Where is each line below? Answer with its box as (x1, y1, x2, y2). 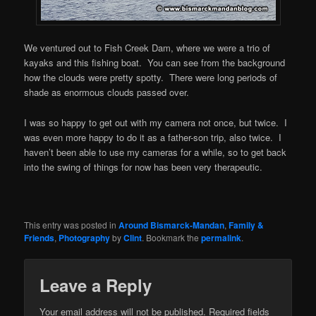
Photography (59, 231, 111, 244)
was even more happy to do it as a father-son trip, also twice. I (24, 130, 282, 144)
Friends (24, 231, 55, 244)
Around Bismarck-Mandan (119, 218, 225, 231)
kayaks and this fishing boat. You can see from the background (24, 56, 286, 70)
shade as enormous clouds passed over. (24, 85, 190, 99)
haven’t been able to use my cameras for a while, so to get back (24, 145, 287, 159)
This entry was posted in (24, 218, 119, 231)
